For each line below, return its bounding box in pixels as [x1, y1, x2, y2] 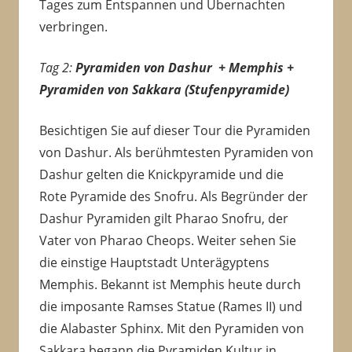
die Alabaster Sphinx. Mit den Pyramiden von [38, 320, 304, 338]
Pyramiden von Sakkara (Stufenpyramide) [38, 81, 295, 99]
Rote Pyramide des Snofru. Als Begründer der [38, 188, 308, 206]
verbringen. [38, 18, 108, 36]
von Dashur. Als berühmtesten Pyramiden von [38, 144, 313, 162]
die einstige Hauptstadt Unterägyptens [38, 254, 269, 272]
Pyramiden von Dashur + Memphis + [75, 59, 294, 77]
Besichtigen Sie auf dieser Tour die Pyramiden [38, 122, 310, 140]
